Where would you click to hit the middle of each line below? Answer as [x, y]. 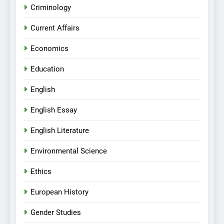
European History [59, 192]
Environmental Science [69, 151]
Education [47, 69]
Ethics [41, 172]
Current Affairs [55, 28]
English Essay [54, 110]
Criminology [51, 8]
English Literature [60, 131]
